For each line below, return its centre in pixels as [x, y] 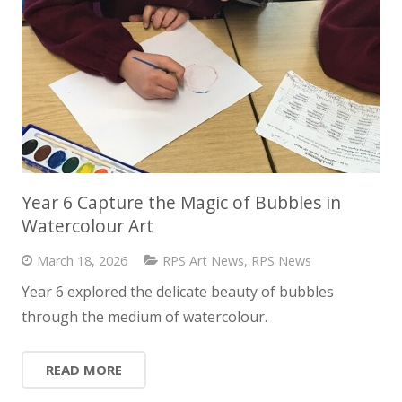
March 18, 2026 [82, 260]
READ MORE [84, 369]
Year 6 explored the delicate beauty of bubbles [178, 291]
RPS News [281, 260]
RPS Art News [203, 260]
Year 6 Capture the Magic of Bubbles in [181, 202]
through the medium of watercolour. [144, 316]
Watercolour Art [87, 225]
